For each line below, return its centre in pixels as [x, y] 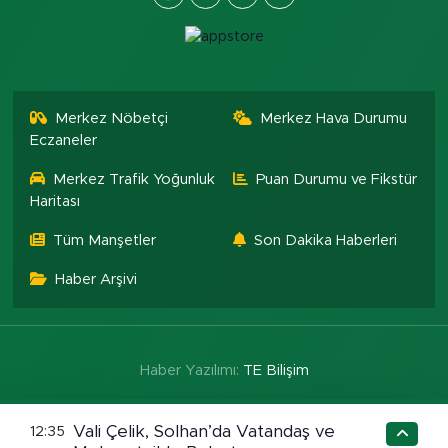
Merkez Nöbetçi [112, 118]
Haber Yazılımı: [191, 370]
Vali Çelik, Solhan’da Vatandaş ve [204, 431]
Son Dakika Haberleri [325, 240]
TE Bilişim [275, 370]
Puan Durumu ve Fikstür [336, 179]
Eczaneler [63, 140]
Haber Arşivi [96, 279]
